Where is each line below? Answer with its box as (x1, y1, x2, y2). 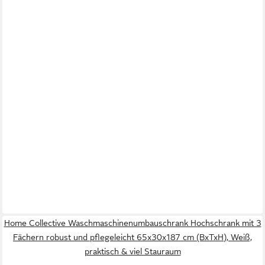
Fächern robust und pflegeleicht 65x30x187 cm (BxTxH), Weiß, (13, 232, 252, 243)
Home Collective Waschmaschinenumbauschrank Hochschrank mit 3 (4, 218, 261, 228)
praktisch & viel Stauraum (84, 247, 181, 257)
